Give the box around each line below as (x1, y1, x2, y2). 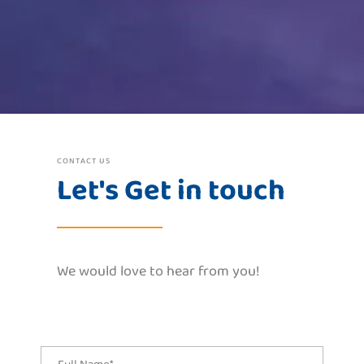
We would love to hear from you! (57, 259, 260, 283)
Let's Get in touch (57, 167, 285, 214)
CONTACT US (57, 154, 111, 167)
